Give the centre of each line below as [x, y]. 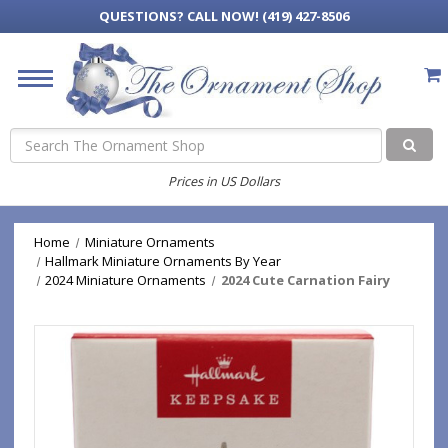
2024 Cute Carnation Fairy [306, 280]
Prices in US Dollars [224, 181]
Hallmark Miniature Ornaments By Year [163, 261]
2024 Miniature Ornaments [126, 280]
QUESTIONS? [143, 16]
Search [32, 138]
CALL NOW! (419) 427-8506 [268, 16]
